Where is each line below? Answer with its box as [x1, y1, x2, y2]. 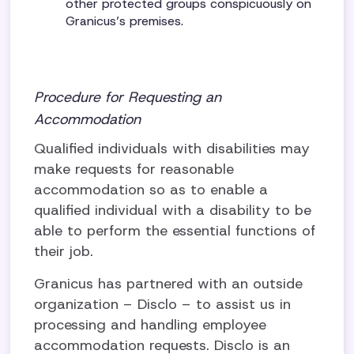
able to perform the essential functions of [34, 221, 316, 240]
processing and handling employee [34, 315, 267, 334]
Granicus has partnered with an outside [34, 274, 303, 293]
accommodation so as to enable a [34, 180, 269, 199]
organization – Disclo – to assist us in [34, 295, 292, 314]
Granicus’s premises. [66, 13, 184, 29]
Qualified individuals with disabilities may [34, 139, 311, 158]
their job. [34, 242, 94, 261]
